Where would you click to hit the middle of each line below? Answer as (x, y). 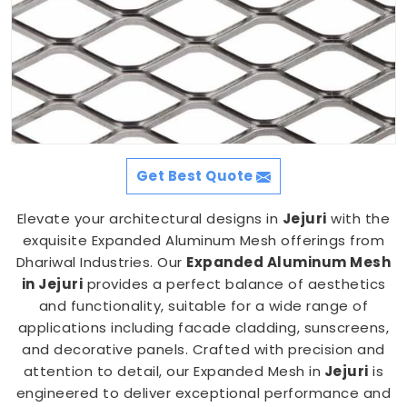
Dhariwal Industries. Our (101, 262)
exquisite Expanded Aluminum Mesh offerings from (203, 240)
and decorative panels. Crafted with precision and (203, 349)
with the (358, 218)
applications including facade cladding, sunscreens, (203, 328)
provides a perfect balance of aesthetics (234, 284)
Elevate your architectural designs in (149, 218)
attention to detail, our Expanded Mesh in (172, 371)
